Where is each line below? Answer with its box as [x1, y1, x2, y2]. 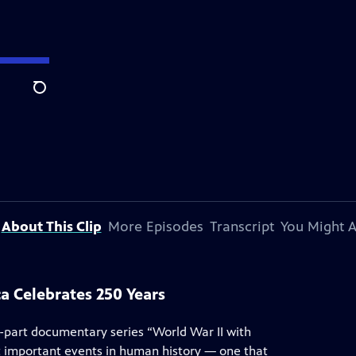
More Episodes [107, 218, 203, 235]
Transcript [209, 218, 274, 235]
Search [33, 88, 72, 104]
